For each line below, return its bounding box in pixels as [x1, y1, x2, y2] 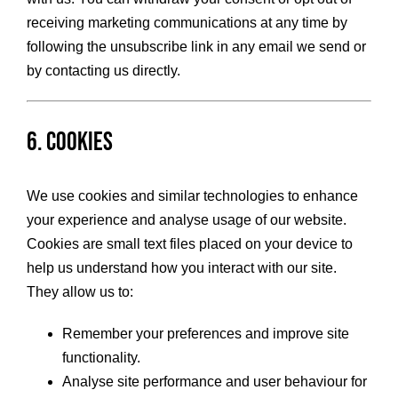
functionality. [61, 350, 140, 366]
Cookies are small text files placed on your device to [26, 236, 353, 252]
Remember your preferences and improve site [61, 326, 349, 342]
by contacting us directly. [26, 63, 180, 79]
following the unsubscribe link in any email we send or [26, 39, 366, 55]
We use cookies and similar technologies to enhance [26, 188, 358, 204]
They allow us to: [26, 284, 133, 300]
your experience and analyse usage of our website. [26, 212, 346, 228]
